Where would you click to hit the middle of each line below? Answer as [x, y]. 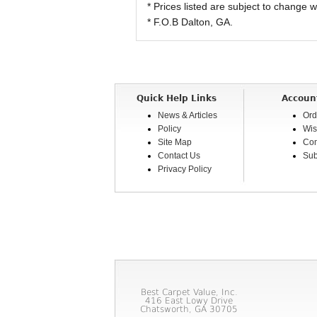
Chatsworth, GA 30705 [189, 309]
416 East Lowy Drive [189, 301]
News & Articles [188, 115]
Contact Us [179, 156]
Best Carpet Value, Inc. [189, 292]
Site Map [175, 142]
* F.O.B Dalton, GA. [190, 22]
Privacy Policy [185, 169]
